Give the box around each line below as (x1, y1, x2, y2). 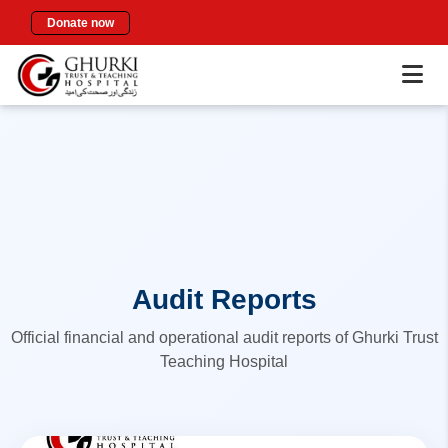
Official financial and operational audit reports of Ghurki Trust (10, 329, 438, 346)
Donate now (47, 15, 115, 30)
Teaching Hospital (160, 353, 288, 370)
